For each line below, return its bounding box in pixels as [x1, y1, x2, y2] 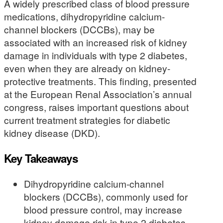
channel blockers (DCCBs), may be [4, 22, 155, 36]
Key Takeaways [4, 150, 78, 166]
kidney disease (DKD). [4, 126, 100, 140]
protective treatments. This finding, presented [4, 74, 197, 88]
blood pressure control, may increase [24, 203, 182, 217]
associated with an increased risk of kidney [4, 35, 187, 49]
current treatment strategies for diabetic [4, 113, 170, 127]
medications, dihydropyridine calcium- [4, 9, 165, 23]
